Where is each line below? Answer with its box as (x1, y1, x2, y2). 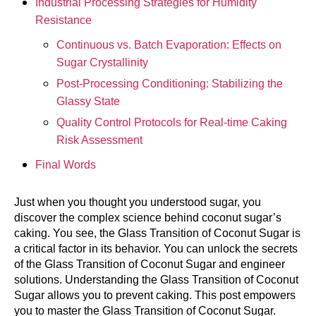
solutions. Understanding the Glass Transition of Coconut (14, 274, 298, 286)
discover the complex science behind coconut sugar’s (14, 212, 281, 224)
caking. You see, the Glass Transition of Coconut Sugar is (14, 227, 300, 240)
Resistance (35, 14, 92, 27)
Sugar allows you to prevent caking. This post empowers (14, 289, 296, 302)
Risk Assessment (56, 134, 142, 147)
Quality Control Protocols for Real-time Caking (56, 116, 287, 129)
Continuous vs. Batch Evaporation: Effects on (56, 39, 281, 51)
